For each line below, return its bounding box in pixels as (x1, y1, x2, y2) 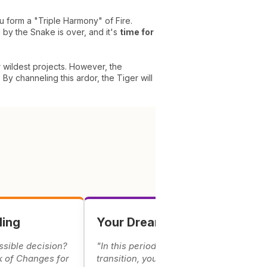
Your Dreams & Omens (97, 215, 226, 229)
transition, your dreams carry (97, 253, 221, 264)
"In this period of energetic (97, 240, 211, 252)
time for (120, 27, 154, 37)
